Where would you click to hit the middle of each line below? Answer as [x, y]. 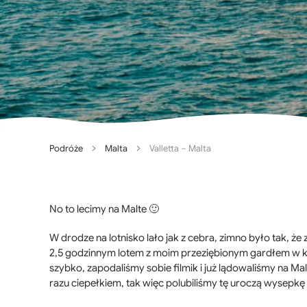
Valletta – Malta [180, 149]
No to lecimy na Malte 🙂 [104, 209]
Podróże [66, 149]
